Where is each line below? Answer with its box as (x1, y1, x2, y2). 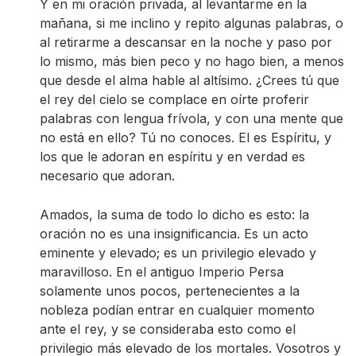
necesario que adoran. (40, 168, 175, 184)
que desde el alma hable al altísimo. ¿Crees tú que (40, 72, 339, 88)
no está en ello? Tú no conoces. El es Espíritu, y (40, 130, 331, 145)
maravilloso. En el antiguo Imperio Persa (40, 264, 284, 280)
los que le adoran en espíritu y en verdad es (40, 149, 305, 164)
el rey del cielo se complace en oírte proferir (40, 91, 309, 107)
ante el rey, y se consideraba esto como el (40, 321, 296, 337)
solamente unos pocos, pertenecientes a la (40, 283, 300, 299)
